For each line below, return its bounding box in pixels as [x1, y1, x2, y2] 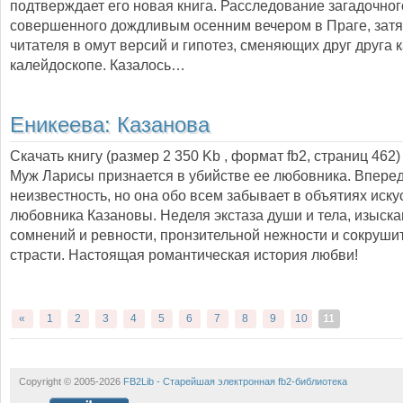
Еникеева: [10, 113, 117, 137]
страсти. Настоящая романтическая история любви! [10, 246, 358, 263]
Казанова [117, 113, 210, 137]
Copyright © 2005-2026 [19, 376, 123, 387]
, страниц [307, 148, 372, 164]
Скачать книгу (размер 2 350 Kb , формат [10, 148, 287, 164]
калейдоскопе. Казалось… [10, 57, 185, 73]
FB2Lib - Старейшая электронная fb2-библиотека [123, 376, 347, 387]
